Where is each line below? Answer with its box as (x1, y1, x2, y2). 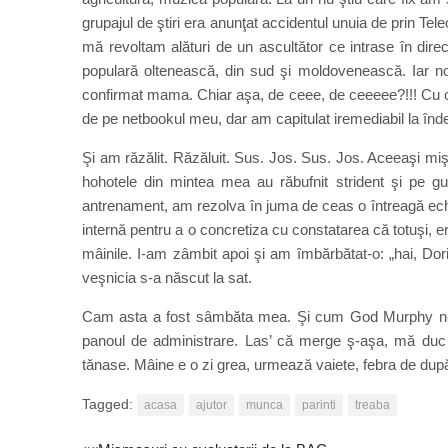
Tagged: (82, 395, 137, 412)
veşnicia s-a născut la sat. (82, 269, 252, 286)
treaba (355, 397, 390, 412)
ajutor (196, 397, 227, 412)
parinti (302, 397, 336, 412)
